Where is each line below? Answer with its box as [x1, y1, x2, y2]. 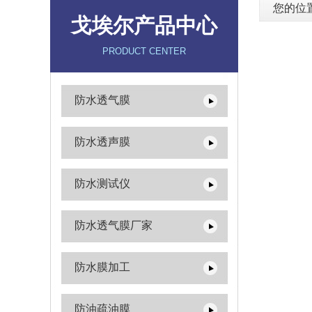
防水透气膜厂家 [75, 219, 153, 231]
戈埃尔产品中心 [71, 14, 217, 37]
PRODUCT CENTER [102, 46, 186, 56]
